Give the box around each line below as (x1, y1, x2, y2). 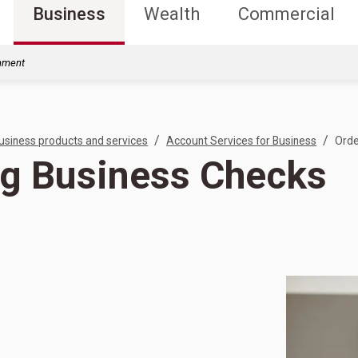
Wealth (144, 4, 200, 24)
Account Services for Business (166, 134, 317, 147)
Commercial (238, 4, 335, 24)
